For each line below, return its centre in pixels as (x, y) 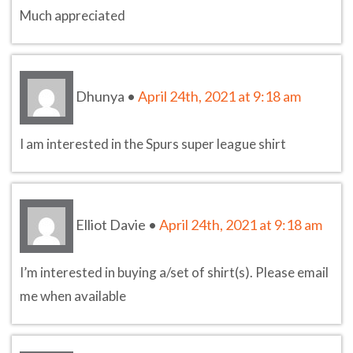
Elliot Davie (111, 224)
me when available (73, 295)
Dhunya (100, 96)
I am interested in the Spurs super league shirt (153, 143)
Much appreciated (72, 15)
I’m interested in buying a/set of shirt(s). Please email (174, 272)
